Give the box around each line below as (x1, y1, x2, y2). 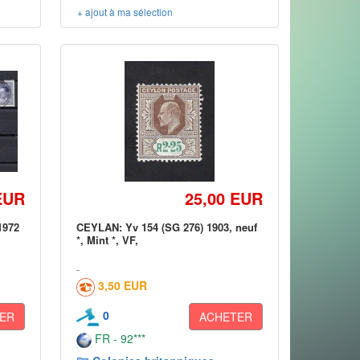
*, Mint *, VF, (76, 232, 139, 247)
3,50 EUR (98, 277, 148, 293)
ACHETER (198, 309, 252, 325)
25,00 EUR (184, 186, 263, 210)
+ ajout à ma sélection (77, 5, 174, 18)
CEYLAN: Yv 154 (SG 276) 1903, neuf (76, 219, 258, 235)
